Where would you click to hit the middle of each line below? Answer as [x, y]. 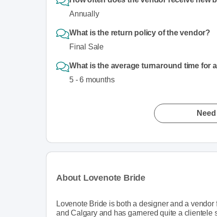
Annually [84, 14]
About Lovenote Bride [101, 178]
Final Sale [86, 46]
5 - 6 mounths [92, 79]
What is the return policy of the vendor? [140, 32]
